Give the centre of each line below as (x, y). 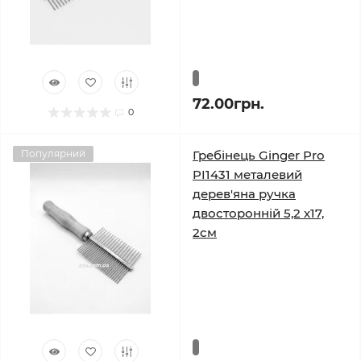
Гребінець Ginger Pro (259, 156)
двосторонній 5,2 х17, (258, 214)
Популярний (53, 154)
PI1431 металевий (247, 175)
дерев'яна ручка (244, 194)
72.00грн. (228, 104)
